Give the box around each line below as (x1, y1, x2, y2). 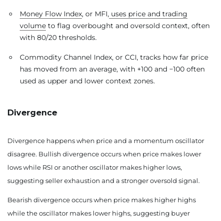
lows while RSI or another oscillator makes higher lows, (7, 163, 182, 172)
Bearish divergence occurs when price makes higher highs (7, 196, 196, 204)
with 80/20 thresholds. (20, 33, 97, 42)
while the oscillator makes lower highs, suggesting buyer (7, 209, 190, 218)
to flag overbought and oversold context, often (46, 21, 210, 31)
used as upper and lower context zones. (20, 76, 155, 86)
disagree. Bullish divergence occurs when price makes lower (7, 150, 201, 158)
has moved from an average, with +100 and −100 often (20, 65, 205, 74)
